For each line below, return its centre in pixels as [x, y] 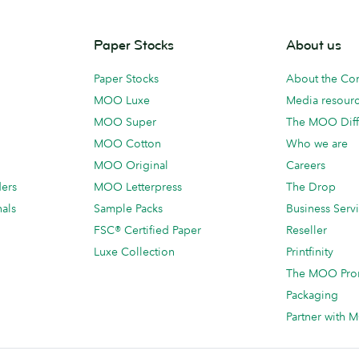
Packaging [312, 295]
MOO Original [131, 165]
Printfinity [310, 252]
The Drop [311, 187]
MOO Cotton [127, 143]
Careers [306, 165]
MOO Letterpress [138, 187]
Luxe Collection [134, 252]
